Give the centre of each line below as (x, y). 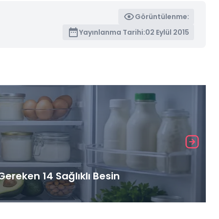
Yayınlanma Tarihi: (112, 32)
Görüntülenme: (162, 16)
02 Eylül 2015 (167, 32)
